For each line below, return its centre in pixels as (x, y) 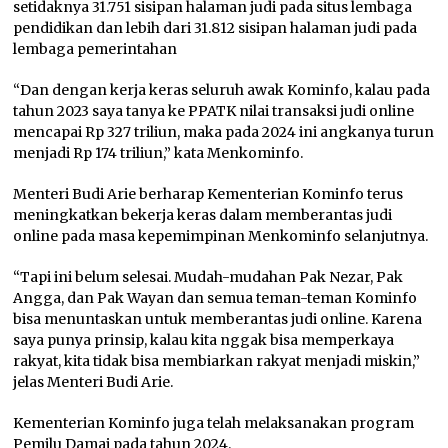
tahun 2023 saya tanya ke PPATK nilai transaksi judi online (214, 111)
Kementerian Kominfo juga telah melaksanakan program (214, 423)
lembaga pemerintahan (95, 49)
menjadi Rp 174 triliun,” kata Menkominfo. (158, 153)
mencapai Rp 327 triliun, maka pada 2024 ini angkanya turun (224, 132)
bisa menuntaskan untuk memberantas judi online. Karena (218, 319)
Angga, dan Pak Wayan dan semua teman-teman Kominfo (215, 298)
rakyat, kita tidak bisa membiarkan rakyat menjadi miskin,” (217, 361)
